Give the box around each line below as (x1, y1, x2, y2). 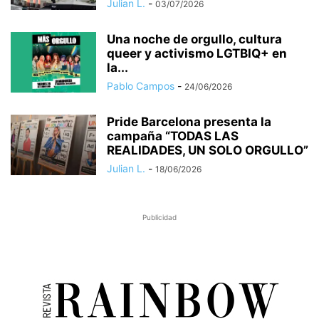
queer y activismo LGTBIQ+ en (107, 46, 287, 61)
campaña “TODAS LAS (107, 129, 239, 144)
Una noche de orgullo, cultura (107, 32, 282, 47)
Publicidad (142, 213, 177, 222)
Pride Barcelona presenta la (107, 115, 271, 130)
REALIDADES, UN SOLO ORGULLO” (107, 143, 308, 158)
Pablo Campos (107, 80, 174, 93)
